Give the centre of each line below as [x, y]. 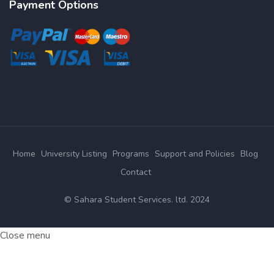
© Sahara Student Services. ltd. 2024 [137, 200]
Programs [131, 154]
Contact [135, 172]
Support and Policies [195, 154]
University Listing [74, 154]
